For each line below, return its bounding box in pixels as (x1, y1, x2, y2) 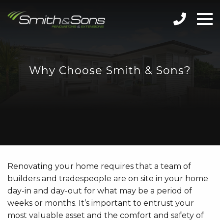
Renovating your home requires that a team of (7, 162, 191, 171)
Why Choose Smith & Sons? (29, 64, 191, 77)
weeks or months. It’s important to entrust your (7, 198, 194, 208)
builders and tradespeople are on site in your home (7, 174, 208, 183)
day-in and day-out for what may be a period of (7, 186, 192, 195)
